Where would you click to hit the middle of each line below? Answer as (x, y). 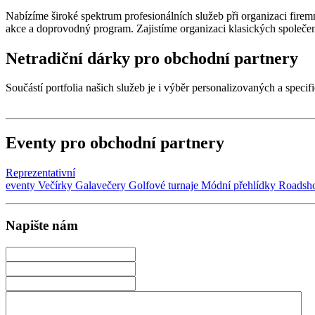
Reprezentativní (40, 173)
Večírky (55, 186)
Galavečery (101, 186)
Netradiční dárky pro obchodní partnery (152, 58)
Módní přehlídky (238, 186)
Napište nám (42, 225)
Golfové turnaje (163, 186)
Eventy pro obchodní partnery (115, 143)
